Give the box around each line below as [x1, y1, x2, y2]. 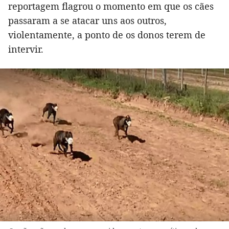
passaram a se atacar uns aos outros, [8, 14, 167, 27]
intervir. [8, 42, 43, 55]
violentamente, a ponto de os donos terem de [8, 28, 205, 41]
